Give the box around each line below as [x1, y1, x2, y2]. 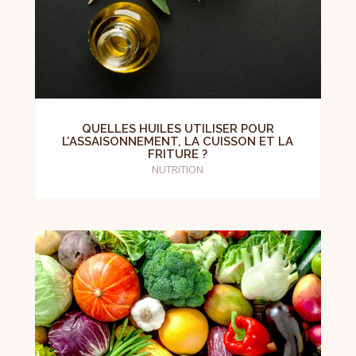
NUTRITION [152, 161, 204, 176]
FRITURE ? [148, 146, 208, 161]
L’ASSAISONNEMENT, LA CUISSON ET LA [62, 133, 294, 149]
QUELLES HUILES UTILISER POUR [81, 121, 274, 136]
